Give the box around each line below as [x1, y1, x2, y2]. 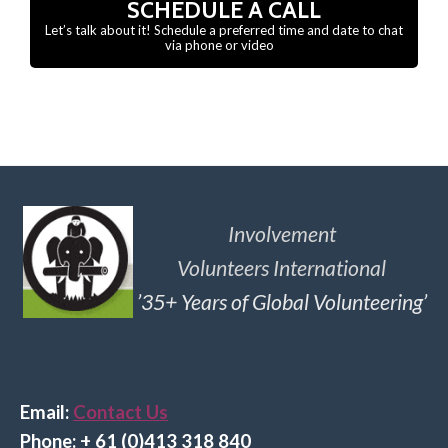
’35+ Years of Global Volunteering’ [136, 288, 427, 315]
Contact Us [73, 400, 168, 423]
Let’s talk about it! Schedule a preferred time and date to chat [45, 21, 403, 38]
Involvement [227, 220, 336, 247]
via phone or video [165, 36, 283, 53]
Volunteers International [177, 254, 386, 281]
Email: [20, 400, 69, 423]
